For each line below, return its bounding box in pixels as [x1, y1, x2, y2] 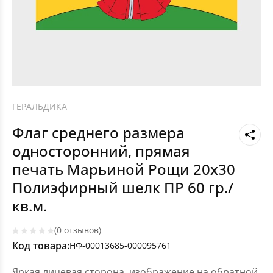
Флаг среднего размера [12, 122, 185, 143]
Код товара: [12, 239, 69, 253]
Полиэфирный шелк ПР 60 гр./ [12, 177, 233, 198]
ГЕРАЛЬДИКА [12, 101, 67, 112]
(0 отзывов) [54, 224, 101, 236]
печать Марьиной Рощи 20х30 [12, 159, 235, 180]
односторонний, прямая [12, 141, 190, 161]
